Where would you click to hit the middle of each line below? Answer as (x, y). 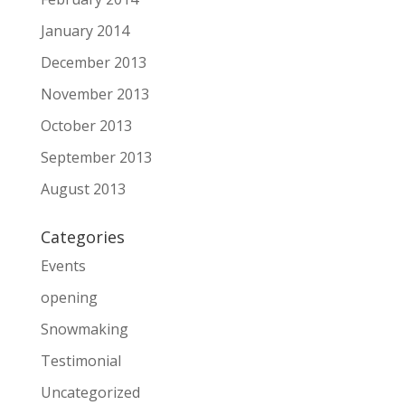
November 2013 (94, 94)
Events (63, 265)
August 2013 (83, 188)
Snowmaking (84, 329)
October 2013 (86, 125)
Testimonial (80, 360)
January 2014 (85, 30)
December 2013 (93, 62)
